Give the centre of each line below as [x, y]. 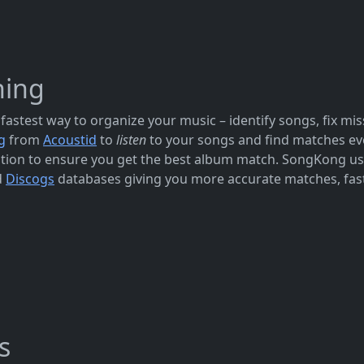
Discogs [30, 179]
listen [131, 140]
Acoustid [70, 140]
